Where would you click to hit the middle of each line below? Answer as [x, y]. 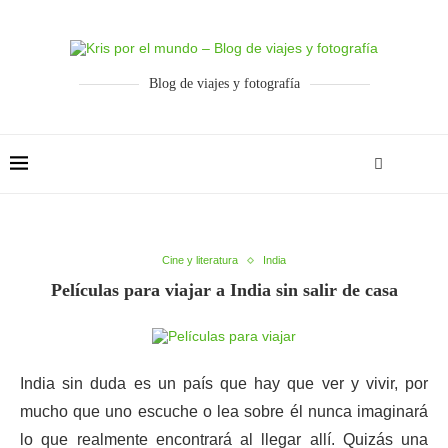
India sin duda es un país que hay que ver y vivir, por [224, 383]
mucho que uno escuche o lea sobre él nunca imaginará [224, 411]
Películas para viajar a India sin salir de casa [224, 290]
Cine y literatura [200, 260]
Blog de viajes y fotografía [224, 83]
